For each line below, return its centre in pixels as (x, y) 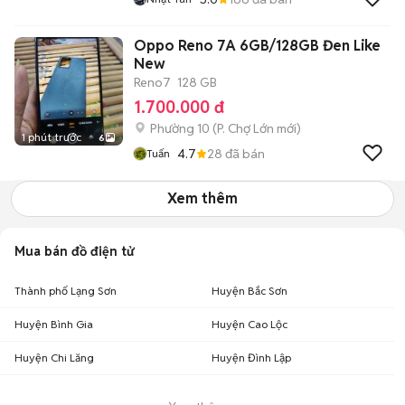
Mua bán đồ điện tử (74, 251)
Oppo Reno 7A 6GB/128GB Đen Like (257, 46)
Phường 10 (180, 128)
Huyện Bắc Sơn (250, 291)
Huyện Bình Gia (54, 324)
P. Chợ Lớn (245, 128)
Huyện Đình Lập (251, 358)
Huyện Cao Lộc (250, 324)
